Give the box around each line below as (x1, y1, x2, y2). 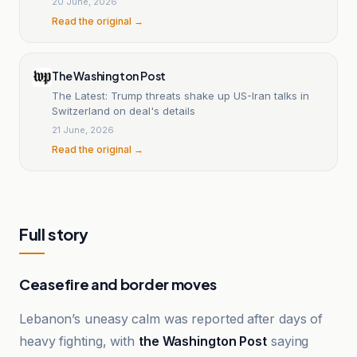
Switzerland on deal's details (52, 104, 195, 117)
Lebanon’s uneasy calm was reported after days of (19, 311, 324, 327)
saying (267, 333, 309, 349)
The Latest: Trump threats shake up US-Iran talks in (52, 88, 309, 102)
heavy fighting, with (19, 333, 139, 349)
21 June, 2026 (52, 124, 114, 135)
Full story (19, 223, 88, 244)
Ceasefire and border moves (19, 275, 218, 293)
